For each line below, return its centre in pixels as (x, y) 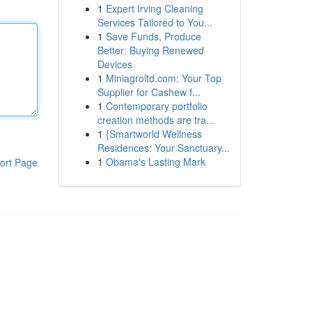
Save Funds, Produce (153, 36)
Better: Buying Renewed (150, 50)
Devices (115, 64)
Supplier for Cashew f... (149, 92)
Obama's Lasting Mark (155, 162)
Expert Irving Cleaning (154, 8)
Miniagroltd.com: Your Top (163, 78)
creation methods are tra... (156, 120)
